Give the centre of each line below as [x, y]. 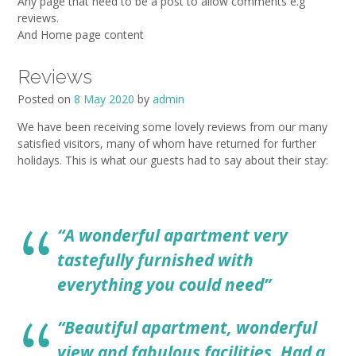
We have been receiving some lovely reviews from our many [172, 127]
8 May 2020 [104, 99]
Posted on [46, 99]
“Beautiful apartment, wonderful [188, 327]
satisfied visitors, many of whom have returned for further [167, 144]
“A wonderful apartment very [173, 235]
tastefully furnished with [156, 259]
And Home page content [81, 35]
